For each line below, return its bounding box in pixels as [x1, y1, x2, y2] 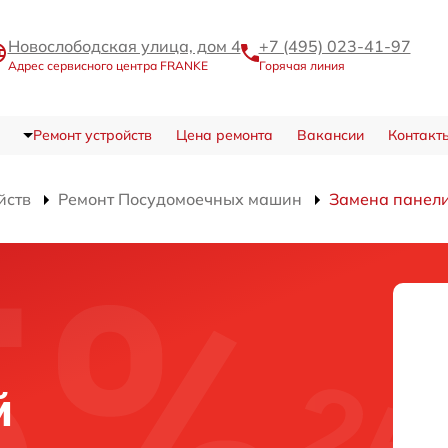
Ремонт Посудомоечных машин [58, 189, 302, 210]
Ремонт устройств [32, 126, 152, 145]
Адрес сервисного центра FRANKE [7, 57, 208, 73]
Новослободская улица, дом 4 [7, 35, 241, 56]
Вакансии [296, 126, 364, 145]
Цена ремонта [175, 126, 273, 145]
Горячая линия [258, 57, 345, 73]
